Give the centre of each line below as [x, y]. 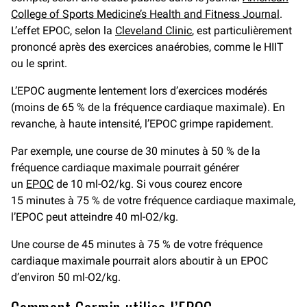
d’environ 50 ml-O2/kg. [66, 277]
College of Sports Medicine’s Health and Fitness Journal [145, 14]
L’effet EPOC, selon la [63, 30]
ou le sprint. [39, 63]
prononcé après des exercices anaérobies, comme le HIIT [147, 47]
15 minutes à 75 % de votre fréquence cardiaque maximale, [153, 200]
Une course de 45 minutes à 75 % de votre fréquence [137, 244]
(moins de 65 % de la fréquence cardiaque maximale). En [148, 107]
